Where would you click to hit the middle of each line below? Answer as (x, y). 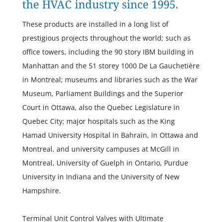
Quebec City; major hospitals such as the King (98, 121)
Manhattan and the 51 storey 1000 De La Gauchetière (111, 66)
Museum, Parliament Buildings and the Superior (103, 94)
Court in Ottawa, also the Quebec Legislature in (101, 108)
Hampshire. (41, 191)
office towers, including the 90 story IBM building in (108, 52)
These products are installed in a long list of (95, 24)
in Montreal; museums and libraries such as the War (110, 80)
